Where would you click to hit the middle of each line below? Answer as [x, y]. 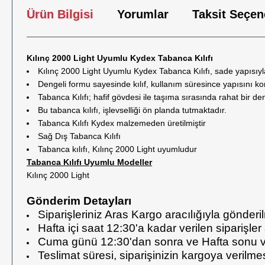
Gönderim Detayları [79, 201]
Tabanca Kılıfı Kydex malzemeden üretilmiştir [122, 123]
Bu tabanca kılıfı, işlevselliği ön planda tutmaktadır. [132, 110]
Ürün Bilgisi [60, 14]
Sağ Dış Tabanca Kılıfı [79, 136]
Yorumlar [143, 14]
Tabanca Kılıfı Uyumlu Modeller [89, 162]
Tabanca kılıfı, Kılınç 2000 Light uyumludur [117, 149]
